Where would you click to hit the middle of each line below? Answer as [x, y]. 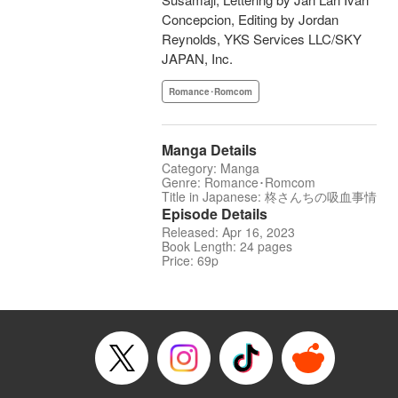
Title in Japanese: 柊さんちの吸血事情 [269, 197]
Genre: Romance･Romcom [239, 183]
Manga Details [209, 150]
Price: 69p [190, 261]
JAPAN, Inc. [197, 59]
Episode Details [215, 214]
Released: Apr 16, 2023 [228, 232]
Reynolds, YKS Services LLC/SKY [262, 39]
